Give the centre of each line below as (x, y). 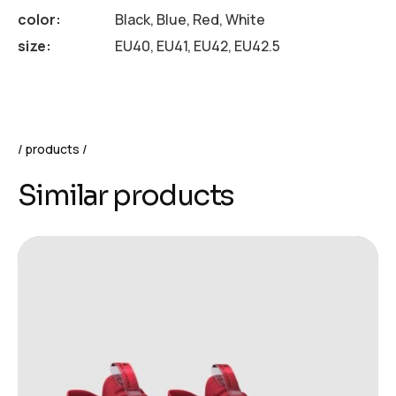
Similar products (126, 195)
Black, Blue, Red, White (190, 19)
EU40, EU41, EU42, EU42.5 (198, 46)
